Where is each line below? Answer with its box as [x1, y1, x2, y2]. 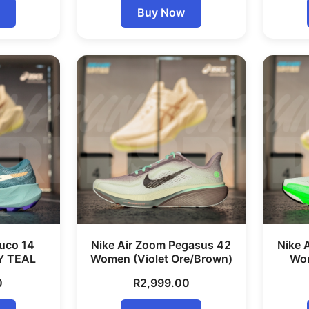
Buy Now [137, 6, 186, 19]
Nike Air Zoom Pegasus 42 [91, 238, 232, 252]
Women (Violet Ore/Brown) [90, 252, 232, 266]
